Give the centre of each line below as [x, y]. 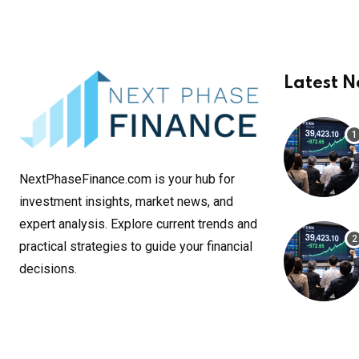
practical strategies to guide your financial [136, 246]
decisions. [48, 268]
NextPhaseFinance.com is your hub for [127, 179]
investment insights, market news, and [126, 201]
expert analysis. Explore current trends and [138, 224]
